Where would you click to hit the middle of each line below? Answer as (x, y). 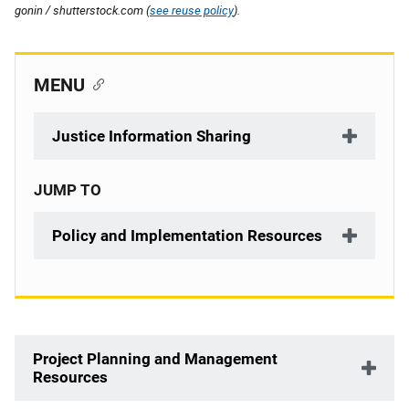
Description (56, 347)
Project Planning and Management (155, 359)
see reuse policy (192, 10)
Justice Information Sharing (152, 136)
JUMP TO (68, 190)
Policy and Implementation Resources (187, 236)
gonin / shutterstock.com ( (82, 10)
